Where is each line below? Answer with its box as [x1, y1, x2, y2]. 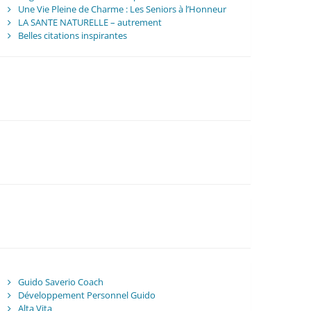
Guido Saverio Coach [17, 276, 103, 289]
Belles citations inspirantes [17, 29, 127, 42]
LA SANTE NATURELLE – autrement [17, 16, 162, 29]
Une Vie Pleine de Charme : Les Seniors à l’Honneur [17, 3, 226, 16]
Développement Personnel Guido [17, 289, 155, 302]
